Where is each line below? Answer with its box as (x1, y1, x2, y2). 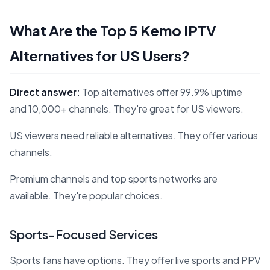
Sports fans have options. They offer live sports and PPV (10, 253, 260, 266)
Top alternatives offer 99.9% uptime (80, 85, 242, 98)
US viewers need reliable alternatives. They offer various (10, 128, 258, 142)
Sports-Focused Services (10, 226, 158, 242)
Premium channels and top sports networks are (10, 172, 218, 185)
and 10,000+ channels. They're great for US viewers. (10, 102, 243, 115)
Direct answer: (10, 85, 80, 98)
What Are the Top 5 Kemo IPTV (10, 20, 216, 39)
